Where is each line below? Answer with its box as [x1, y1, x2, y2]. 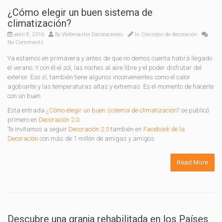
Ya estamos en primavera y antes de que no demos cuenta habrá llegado [7, 55, 212, 62]
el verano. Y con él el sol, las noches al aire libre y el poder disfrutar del [7, 64, 202, 71]
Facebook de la [143, 125, 185, 133]
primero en [7, 116, 39, 123]
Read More [177, 159, 208, 166]
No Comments [7, 39, 44, 46]
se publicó [179, 107, 209, 114]
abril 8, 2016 [12, 31, 44, 38]
